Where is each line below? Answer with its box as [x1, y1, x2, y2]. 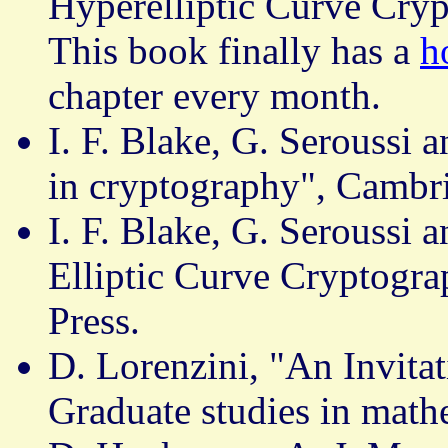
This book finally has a [48, 29, 420, 73]
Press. [48, 299, 140, 343]
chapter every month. [48, 74, 381, 118]
